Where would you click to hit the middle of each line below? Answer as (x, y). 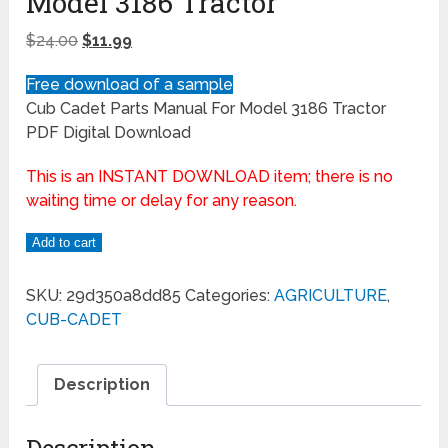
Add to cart (64, 243)
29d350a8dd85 (124, 296)
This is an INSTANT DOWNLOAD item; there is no (210, 177)
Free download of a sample (130, 85)
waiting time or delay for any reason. (162, 201)
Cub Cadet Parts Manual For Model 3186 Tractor (206, 109)
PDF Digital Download (109, 133)
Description (102, 385)
